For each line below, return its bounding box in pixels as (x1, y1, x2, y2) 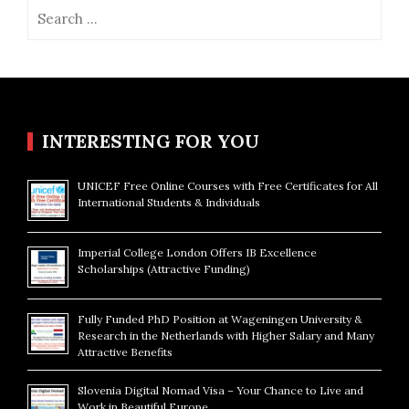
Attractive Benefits (78, 344, 173, 359)
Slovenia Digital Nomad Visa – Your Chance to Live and (78, 383, 363, 397)
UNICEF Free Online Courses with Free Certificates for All (78, 178, 378, 193)
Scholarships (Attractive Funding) (78, 261, 250, 276)
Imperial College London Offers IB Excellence (78, 245, 317, 259)
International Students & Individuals (78, 194, 260, 209)
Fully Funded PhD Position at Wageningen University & (78, 311, 362, 326)
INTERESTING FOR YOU (42, 129, 259, 152)
